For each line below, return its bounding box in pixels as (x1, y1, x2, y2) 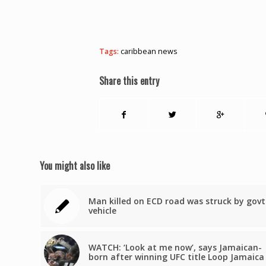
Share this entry (99, 74, 159, 88)
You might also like (40, 159, 110, 173)
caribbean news (121, 46, 178, 57)
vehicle (88, 205, 116, 217)
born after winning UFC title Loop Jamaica (88, 251, 264, 263)
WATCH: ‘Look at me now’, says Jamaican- (88, 242, 262, 254)
